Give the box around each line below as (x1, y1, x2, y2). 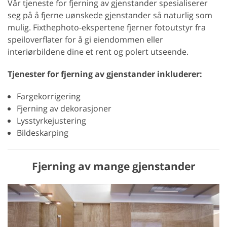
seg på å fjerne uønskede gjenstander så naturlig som (8, 10, 212, 21)
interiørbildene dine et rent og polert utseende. (8, 46, 188, 58)
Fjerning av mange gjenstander (31, 159, 196, 174)
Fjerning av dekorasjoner (17, 103, 111, 115)
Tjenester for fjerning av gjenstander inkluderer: (8, 68, 202, 80)
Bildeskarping (17, 127, 68, 139)
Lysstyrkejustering (17, 115, 86, 127)
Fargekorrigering (17, 91, 81, 102)
